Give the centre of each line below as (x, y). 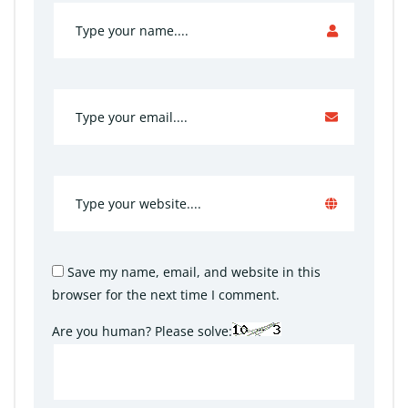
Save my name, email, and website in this (192, 271)
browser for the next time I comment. (166, 294)
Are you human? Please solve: (142, 331)
